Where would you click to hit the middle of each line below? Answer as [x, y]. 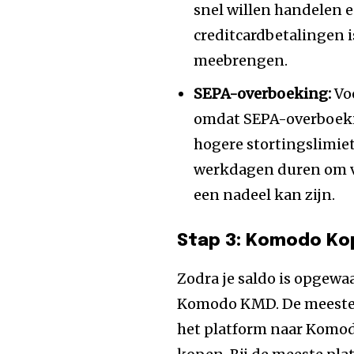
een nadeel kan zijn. [265, 195]
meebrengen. [241, 60]
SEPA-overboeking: [263, 94]
